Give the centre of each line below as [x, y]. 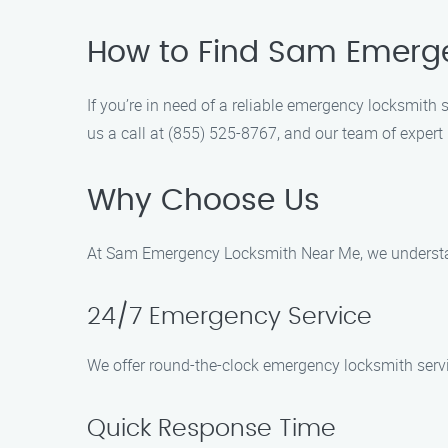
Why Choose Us [203, 201]
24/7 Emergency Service [229, 317]
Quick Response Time [211, 429]
